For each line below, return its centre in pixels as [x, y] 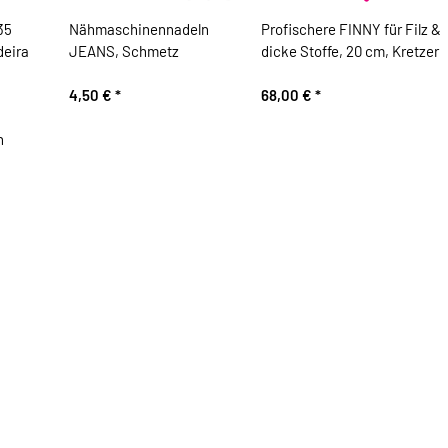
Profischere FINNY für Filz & [350, 29]
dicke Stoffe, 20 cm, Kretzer [349, 51]
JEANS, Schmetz [123, 51]
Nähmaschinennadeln [138, 29]
